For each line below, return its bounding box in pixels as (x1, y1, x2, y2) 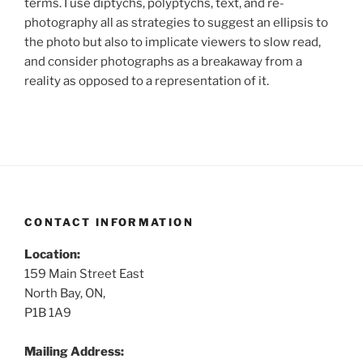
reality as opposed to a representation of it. (24, 74, 269, 89)
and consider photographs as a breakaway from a (24, 54, 302, 70)
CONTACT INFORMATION (24, 215, 194, 228)
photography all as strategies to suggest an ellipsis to (24, 15, 328, 31)
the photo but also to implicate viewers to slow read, (24, 35, 321, 50)
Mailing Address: (24, 344, 124, 360)
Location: (24, 247, 80, 263)
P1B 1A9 (24, 305, 71, 321)
